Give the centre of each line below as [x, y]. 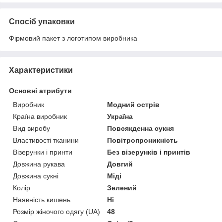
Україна [120, 117]
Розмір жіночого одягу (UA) [56, 212]
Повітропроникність [143, 140]
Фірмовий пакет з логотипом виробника [73, 38]
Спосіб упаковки [42, 22]
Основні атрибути [40, 91]
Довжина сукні [36, 176]
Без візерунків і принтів [149, 152]
